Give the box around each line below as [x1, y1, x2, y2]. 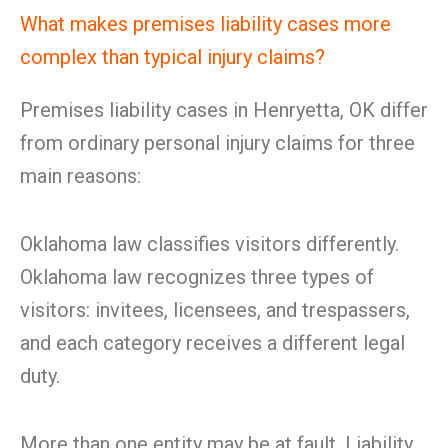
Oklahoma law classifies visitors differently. [20, 232, 399, 256]
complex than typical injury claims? [20, 45, 325, 69]
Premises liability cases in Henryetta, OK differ [20, 98, 428, 122]
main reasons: [20, 164, 141, 188]
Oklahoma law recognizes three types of [20, 265, 374, 289]
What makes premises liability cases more [20, 12, 391, 36]
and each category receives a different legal [20, 331, 405, 355]
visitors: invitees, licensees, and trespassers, [20, 298, 410, 322]
